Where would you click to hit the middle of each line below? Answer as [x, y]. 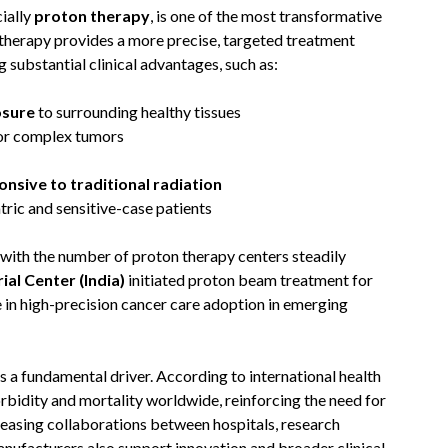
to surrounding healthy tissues [138, 111]
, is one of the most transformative [266, 15]
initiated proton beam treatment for [249, 279]
